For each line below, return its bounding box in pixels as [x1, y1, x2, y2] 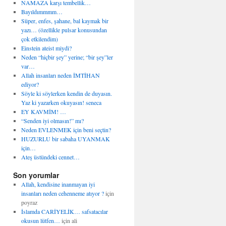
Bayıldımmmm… [21, 8, 63, 16]
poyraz [21, 198, 37, 206]
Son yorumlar [13, 170, 59, 180]
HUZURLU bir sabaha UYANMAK [21, 135, 110, 143]
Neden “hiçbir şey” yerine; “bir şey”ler [21, 53, 113, 61]
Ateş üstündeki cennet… [21, 153, 80, 161]
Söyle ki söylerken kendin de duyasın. [21, 89, 112, 97]
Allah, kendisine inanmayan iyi [21, 180, 95, 188]
